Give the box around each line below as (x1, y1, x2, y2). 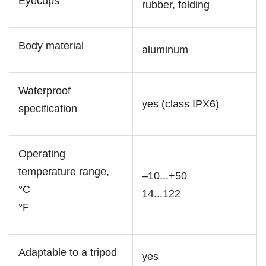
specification (18, 102, 77, 115)
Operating (18, 147, 65, 160)
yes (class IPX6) (142, 97, 219, 110)
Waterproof (18, 84, 71, 97)
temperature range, (18, 165, 109, 178)
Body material (18, 39, 84, 52)
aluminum (142, 43, 188, 56)
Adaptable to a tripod (18, 246, 117, 258)
